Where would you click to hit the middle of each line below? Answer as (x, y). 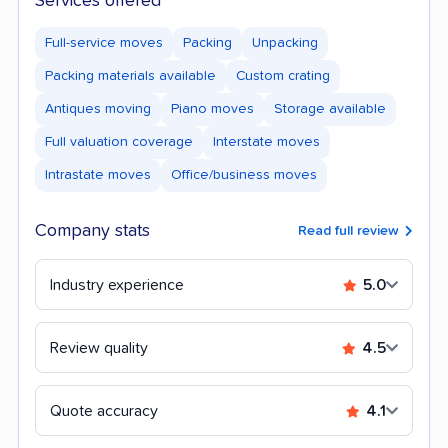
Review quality (99, 347)
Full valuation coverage (119, 141)
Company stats (92, 231)
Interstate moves (266, 141)
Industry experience (117, 284)
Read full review (350, 230)
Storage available (330, 108)
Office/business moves (244, 174)
